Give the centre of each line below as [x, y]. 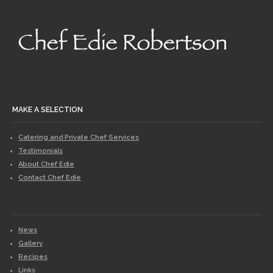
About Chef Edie [46, 164]
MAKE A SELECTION [48, 110]
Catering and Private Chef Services [79, 137]
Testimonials [41, 151]
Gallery [30, 243]
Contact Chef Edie [50, 178]
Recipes [33, 257]
